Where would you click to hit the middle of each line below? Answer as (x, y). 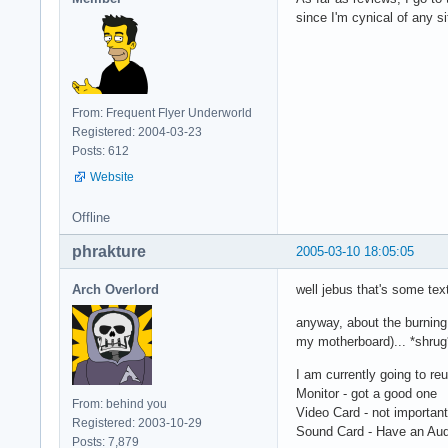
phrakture (109, 251)
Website (112, 176)
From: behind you (119, 403)
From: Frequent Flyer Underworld (162, 112)
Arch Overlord (115, 289)
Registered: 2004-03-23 (137, 131)
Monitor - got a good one (366, 393)
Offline (91, 217)
